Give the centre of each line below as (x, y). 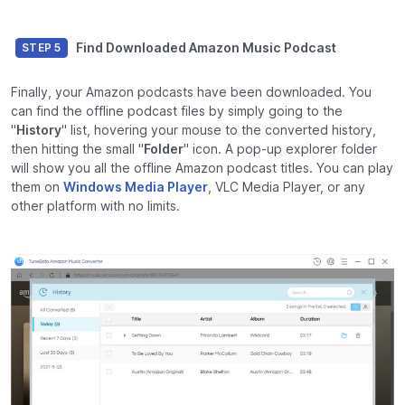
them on (37, 187)
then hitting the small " (77, 149)
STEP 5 (42, 47)
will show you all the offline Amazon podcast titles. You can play (202, 168)
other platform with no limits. (95, 206)
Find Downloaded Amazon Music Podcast (206, 47)
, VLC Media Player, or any (287, 187)
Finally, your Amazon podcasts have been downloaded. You (191, 92)
